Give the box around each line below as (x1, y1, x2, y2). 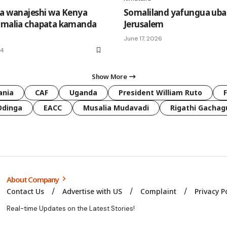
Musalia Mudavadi (83, 102, 149, 112)
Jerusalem (124, 18, 164, 30)
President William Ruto (119, 87, 202, 97)
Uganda (69, 87, 97, 97)
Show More (92, 71, 127, 81)
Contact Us (7, 186, 45, 196)
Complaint (140, 186, 177, 196)
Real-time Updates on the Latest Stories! (7, 204, 135, 213)
